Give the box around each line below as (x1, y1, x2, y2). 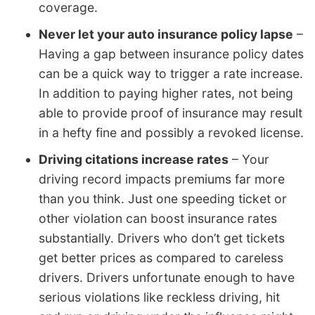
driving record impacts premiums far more (39, 172, 285, 187)
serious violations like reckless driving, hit (39, 290, 280, 305)
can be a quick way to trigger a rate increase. (39, 66, 303, 82)
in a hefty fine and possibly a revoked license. (39, 125, 304, 141)
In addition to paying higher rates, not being (39, 86, 293, 101)
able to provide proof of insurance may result (39, 105, 302, 121)
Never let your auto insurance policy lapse (39, 27, 293, 42)
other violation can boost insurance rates (39, 211, 277, 226)
